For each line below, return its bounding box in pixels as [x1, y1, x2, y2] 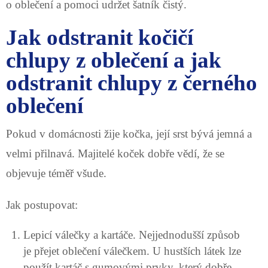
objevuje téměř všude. [6, 166, 106, 179]
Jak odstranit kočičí [6, 25, 193, 50]
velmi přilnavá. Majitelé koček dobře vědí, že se [6, 147, 224, 160]
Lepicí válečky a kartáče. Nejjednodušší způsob [23, 228, 240, 241]
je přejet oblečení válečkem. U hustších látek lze [23, 244, 241, 257]
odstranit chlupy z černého [6, 70, 257, 95]
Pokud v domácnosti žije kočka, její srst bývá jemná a [6, 127, 252, 140]
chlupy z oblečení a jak [6, 47, 221, 72]
